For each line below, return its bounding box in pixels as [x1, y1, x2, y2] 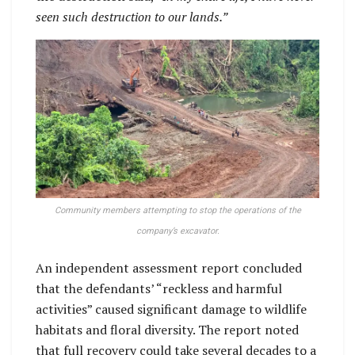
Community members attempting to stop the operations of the [54, 204, 301, 216]
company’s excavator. [136, 225, 219, 236]
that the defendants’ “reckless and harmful [36, 279, 282, 297]
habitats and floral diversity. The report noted [36, 320, 299, 338]
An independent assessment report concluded [36, 258, 302, 277]
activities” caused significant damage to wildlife [36, 300, 307, 318]
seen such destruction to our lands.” [36, 7, 227, 25]
